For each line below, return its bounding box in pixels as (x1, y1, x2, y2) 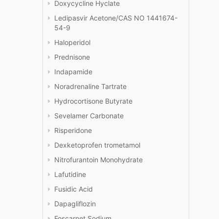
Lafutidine (54, 170, 86, 179)
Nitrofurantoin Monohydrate (54, 155, 143, 164)
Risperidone (54, 126, 92, 135)
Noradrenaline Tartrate (54, 82, 127, 91)
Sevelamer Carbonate (54, 111, 124, 120)
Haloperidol (54, 38, 90, 47)
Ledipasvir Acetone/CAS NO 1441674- (54, 14, 177, 22)
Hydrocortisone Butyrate (54, 97, 132, 106)
